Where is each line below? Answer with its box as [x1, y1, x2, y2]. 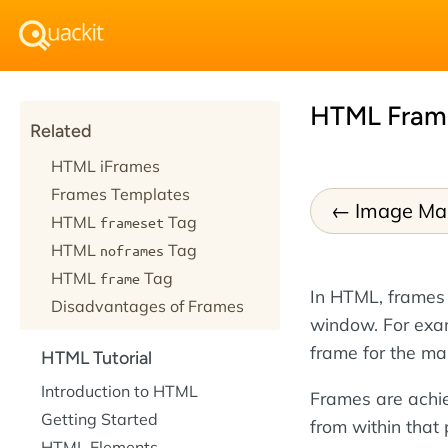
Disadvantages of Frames [51, 296, 244, 316]
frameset [100, 213, 164, 231]
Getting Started [41, 409, 158, 429]
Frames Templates [51, 184, 190, 204]
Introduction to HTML [41, 381, 198, 401]
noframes [100, 241, 164, 259]
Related [30, 120, 92, 142]
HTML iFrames [51, 156, 160, 176]
